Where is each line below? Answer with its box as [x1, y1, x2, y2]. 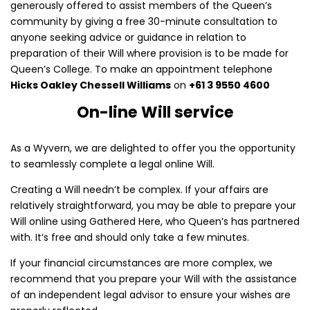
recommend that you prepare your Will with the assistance [10, 271, 297, 286]
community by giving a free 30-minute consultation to [10, 14, 277, 28]
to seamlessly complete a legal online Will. [10, 156, 215, 171]
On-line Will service [76, 100, 234, 123]
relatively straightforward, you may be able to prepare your [10, 198, 296, 212]
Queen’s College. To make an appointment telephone [10, 62, 273, 76]
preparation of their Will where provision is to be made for [10, 46, 289, 60]
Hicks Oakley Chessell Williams [10, 77, 171, 92]
